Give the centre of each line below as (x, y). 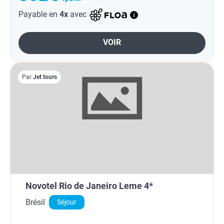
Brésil (35, 202)
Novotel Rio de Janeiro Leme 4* (89, 186)
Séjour (67, 202)
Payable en (39, 14)
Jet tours (45, 77)
